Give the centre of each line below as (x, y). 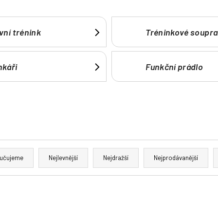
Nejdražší (116, 158)
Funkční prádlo (174, 66)
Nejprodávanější (176, 158)
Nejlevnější (63, 158)
